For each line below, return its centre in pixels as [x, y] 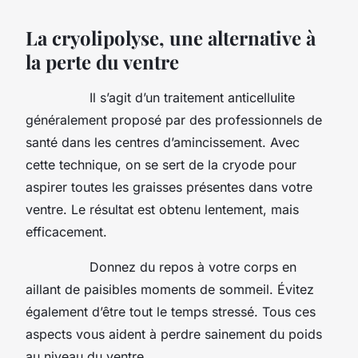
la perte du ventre [105, 61]
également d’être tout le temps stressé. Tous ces [171, 311]
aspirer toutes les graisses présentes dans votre [169, 187]
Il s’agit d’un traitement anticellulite [160, 97]
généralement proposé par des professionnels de [174, 119]
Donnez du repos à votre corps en [161, 267]
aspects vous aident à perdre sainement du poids [174, 334]
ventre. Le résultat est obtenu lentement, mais [162, 209]
